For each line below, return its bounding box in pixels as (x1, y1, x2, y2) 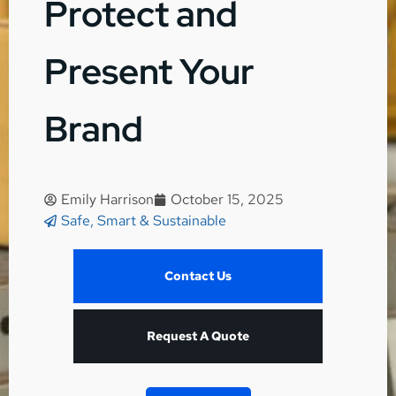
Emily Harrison (61, 190, 154, 209)
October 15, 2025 (171, 190, 284, 209)
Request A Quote (147, 328, 249, 345)
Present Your (44, 48, 255, 95)
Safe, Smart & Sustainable (61, 211, 226, 231)
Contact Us (164, 268, 232, 285)
